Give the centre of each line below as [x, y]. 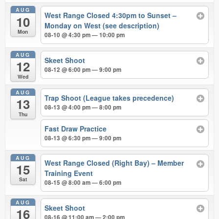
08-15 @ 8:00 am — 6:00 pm [83, 183]
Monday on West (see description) [102, 26]
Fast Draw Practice [76, 128]
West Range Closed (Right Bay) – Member [114, 163]
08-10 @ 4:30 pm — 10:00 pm [85, 35]
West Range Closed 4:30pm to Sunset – [111, 15]
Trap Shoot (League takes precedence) [109, 98]
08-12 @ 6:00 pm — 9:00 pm [83, 69]
